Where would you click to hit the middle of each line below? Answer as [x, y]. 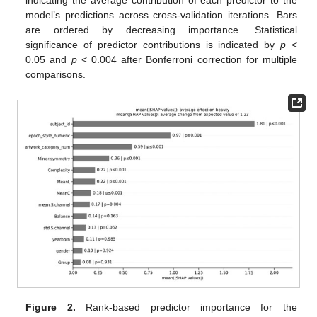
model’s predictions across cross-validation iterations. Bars [161, 15]
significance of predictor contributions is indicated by [153, 44]
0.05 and [48, 59]
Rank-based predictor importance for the [186, 307]
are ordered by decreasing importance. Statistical [161, 29]
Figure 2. [51, 307]
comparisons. [56, 74]
